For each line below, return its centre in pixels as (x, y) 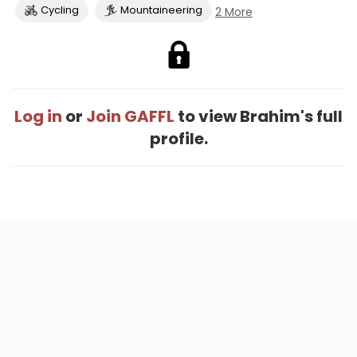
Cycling (60, 10)
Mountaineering (161, 10)
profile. (178, 139)
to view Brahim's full (259, 116)
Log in (38, 116)
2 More (234, 12)
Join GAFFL (130, 116)
